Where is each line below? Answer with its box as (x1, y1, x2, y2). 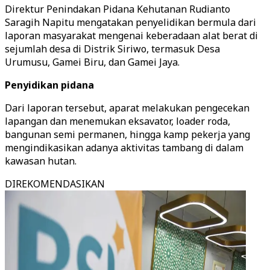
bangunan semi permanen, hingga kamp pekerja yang (5, 128, 250, 141)
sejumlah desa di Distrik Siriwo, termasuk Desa (5, 42, 220, 55)
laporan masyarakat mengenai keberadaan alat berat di (5, 29, 258, 42)
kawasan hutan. (5, 154, 77, 168)
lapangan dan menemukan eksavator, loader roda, (5, 115, 230, 128)
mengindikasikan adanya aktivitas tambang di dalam (5, 141, 243, 154)
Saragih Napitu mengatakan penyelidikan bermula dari (5, 16, 256, 29)
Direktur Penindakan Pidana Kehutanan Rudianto (5, 2, 230, 16)
